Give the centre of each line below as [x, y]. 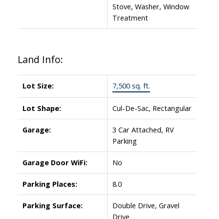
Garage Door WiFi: [55, 162]
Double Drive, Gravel [146, 205]
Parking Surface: [52, 205]
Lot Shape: [42, 108]
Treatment [130, 17]
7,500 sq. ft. [131, 85]
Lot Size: [38, 85]
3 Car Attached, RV [143, 129]
